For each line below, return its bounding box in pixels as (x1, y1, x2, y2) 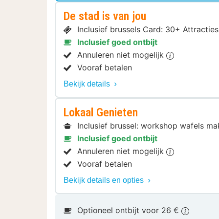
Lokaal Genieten (64, 106, 138, 120)
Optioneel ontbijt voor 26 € (77, 205, 181, 216)
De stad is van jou (64, 9, 146, 23)
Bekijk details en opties (64, 176, 146, 185)
